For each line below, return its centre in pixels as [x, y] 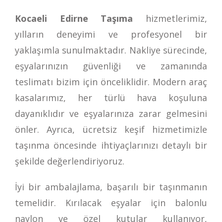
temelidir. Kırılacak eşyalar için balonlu [111, 202]
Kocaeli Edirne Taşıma [74, 18]
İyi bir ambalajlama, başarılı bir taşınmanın [111, 187]
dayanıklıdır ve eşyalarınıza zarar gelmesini [111, 113]
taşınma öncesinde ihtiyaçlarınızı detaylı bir [111, 145]
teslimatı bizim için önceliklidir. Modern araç [111, 82]
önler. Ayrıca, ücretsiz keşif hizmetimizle [111, 129]
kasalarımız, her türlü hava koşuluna [111, 97]
